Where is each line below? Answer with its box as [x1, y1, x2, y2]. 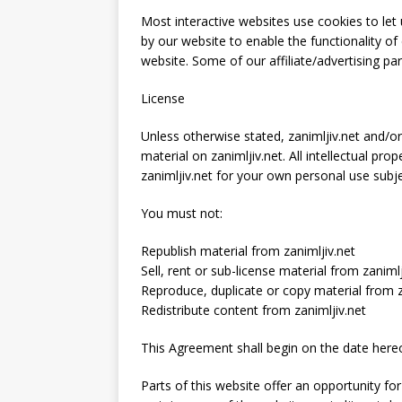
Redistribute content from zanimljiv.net [141, 301, 366, 319]
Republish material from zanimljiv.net [141, 242, 355, 259]
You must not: [141, 205, 223, 222]
